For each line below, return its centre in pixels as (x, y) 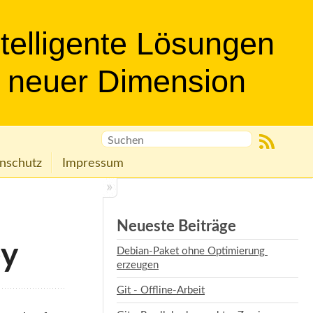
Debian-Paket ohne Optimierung (191, 252)
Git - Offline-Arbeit (161, 290)
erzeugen (138, 265)
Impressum (93, 163)
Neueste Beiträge (176, 227)
